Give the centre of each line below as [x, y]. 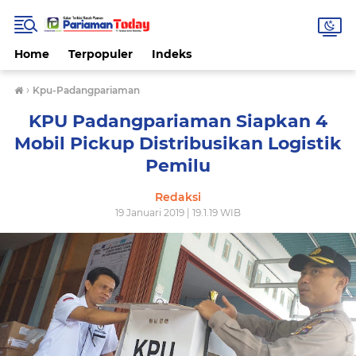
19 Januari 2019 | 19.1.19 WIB [178, 213]
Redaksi [178, 197]
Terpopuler [101, 54]
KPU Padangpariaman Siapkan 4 [178, 121]
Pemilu [178, 166]
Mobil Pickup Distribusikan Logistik [178, 143]
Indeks [172, 54]
